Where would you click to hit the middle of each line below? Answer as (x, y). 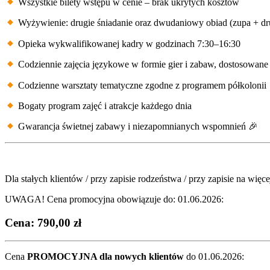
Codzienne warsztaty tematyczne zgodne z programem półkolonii (141, 86)
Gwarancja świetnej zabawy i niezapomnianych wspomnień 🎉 (137, 127)
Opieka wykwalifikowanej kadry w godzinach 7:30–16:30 (128, 44)
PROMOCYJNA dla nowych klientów (105, 257)
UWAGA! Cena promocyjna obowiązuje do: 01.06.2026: (114, 199)
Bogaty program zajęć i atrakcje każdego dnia (104, 106)
